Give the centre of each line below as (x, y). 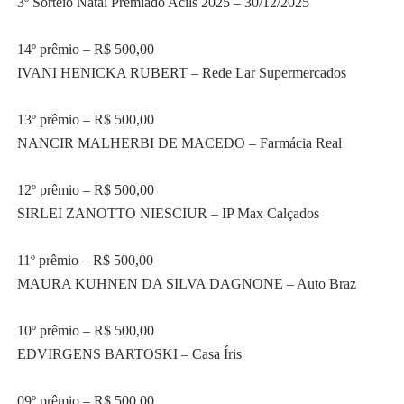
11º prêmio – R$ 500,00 (85, 260)
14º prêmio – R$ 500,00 (85, 49)
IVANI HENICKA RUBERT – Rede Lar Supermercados (181, 72)
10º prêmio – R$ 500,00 (85, 330)
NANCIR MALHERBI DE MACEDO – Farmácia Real (179, 142)
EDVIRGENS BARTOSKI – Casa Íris (129, 353)
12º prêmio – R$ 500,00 (85, 189)
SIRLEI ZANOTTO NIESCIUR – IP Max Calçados (168, 213)
